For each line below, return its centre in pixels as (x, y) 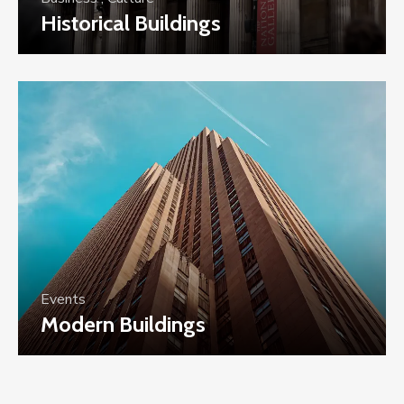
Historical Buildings (131, 23)
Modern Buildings (123, 324)
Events (63, 299)
